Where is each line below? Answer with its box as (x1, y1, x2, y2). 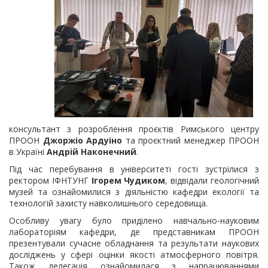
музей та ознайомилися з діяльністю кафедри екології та (9, 186, 259, 197)
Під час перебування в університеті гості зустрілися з (9, 163, 259, 175)
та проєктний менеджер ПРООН (122, 135, 259, 146)
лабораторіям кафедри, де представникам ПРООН (9, 226, 259, 237)
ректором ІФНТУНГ (9, 175, 92, 186)
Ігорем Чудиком (91, 175, 166, 186)
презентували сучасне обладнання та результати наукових (9, 237, 259, 249)
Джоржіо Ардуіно (42, 135, 122, 146)
